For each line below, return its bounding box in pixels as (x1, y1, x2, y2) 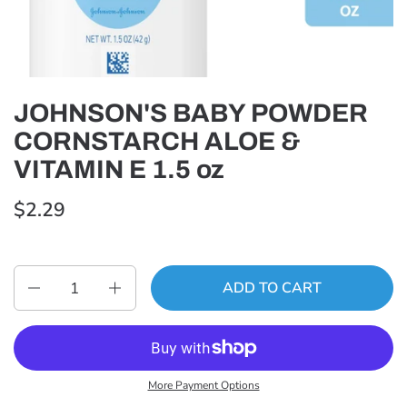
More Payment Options (147, 378, 260, 392)
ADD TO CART (222, 277, 322, 298)
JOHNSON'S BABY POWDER (14, 99, 368, 127)
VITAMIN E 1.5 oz (14, 155, 224, 184)
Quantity (15, 266, 71, 286)
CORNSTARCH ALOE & (14, 127, 301, 155)
